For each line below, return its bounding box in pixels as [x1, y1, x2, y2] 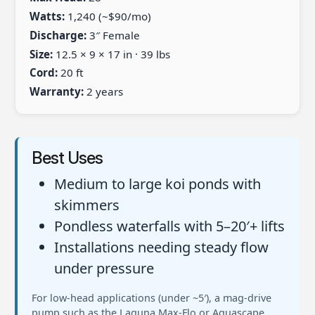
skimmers [53, 195, 120, 214]
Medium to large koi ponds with [53, 174, 261, 193]
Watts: [29, 8, 65, 23]
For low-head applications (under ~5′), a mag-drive [31, 290, 271, 304]
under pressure [53, 258, 154, 278]
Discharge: [29, 27, 86, 42]
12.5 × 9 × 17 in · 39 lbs [52, 46, 170, 61]
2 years [83, 84, 123, 99]
